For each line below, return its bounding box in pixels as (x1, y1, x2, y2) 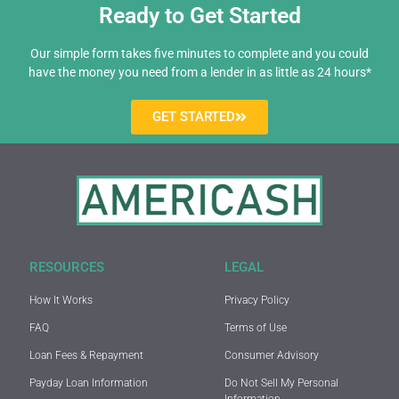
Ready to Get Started (98, 2, 301, 28)
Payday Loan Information (28, 376, 148, 389)
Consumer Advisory (224, 348, 319, 362)
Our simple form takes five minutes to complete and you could (30, 45, 369, 61)
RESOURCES (28, 258, 104, 275)
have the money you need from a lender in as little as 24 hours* (28, 64, 371, 79)
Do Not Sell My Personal (224, 376, 338, 389)
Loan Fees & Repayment (28, 348, 143, 362)
